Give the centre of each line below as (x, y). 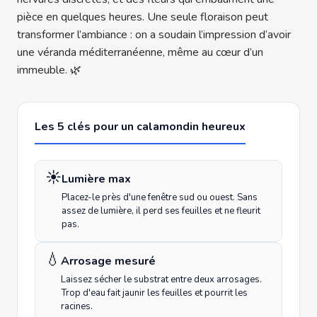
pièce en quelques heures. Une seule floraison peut (143, 17)
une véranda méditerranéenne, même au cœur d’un (140, 53)
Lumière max (96, 179)
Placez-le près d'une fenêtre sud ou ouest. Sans (160, 198)
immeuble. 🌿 (49, 70)
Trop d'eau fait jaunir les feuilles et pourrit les (154, 293)
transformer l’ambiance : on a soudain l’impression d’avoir (154, 35)
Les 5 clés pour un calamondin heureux (140, 127)
